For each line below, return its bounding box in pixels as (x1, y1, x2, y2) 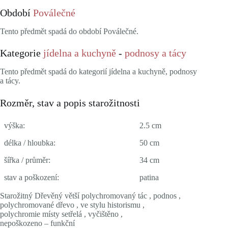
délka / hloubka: (4, 138, 55, 148)
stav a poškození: (4, 173, 59, 182)
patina (139, 173, 159, 182)
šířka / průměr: (4, 156, 50, 165)
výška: (4, 121, 25, 130)
